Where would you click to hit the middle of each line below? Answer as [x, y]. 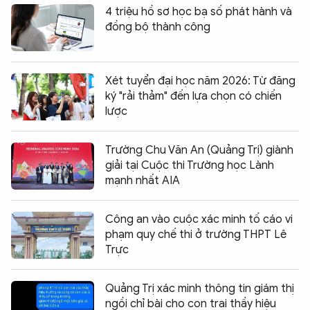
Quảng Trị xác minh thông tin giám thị [200, 288]
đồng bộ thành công [158, 27]
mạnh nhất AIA [143, 180]
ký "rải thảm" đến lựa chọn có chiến [193, 96]
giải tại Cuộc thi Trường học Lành [190, 165]
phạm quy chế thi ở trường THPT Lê [196, 234]
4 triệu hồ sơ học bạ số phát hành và [199, 11]
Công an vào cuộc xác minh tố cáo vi [199, 219]
